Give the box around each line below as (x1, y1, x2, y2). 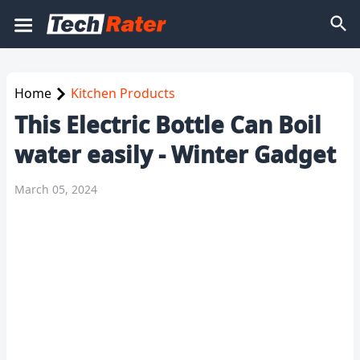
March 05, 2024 (14, 182, 97, 197)
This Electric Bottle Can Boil (14, 109, 321, 140)
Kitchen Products (71, 84, 175, 102)
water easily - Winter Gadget (14, 139, 336, 170)
